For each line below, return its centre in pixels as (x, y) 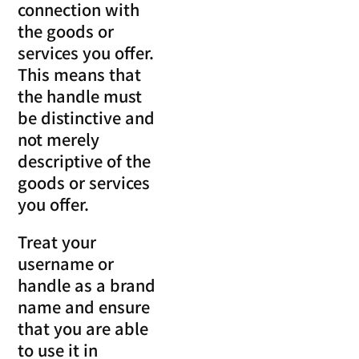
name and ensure (84, 306)
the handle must (80, 95)
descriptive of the (85, 160)
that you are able (83, 328)
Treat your (57, 241)
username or (66, 263)
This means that (80, 74)
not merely (59, 139)
